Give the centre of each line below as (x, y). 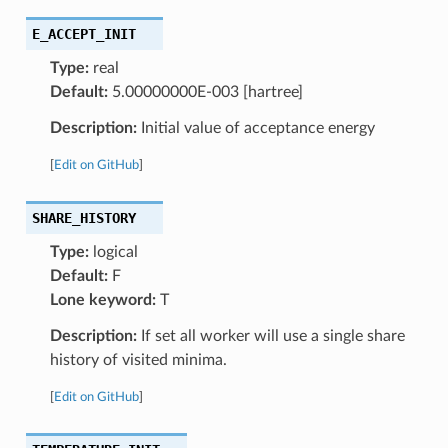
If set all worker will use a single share (270, 335)
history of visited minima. (138, 359)
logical (113, 251)
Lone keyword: (102, 299)
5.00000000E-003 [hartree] (205, 91)
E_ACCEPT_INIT (83, 33)
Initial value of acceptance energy (255, 127)
